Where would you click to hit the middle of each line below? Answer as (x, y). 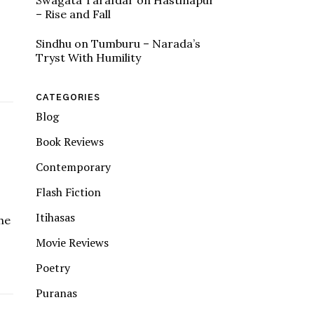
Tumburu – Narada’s (146, 43)
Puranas (56, 293)
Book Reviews (70, 142)
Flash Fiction (68, 192)
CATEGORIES (68, 97)
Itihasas (55, 217)
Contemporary (73, 167)
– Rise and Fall (73, 14)
